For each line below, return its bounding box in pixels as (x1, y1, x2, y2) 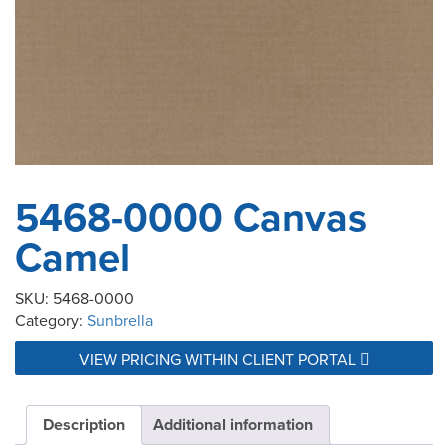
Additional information (153, 413, 313, 437)
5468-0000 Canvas (15, 188, 367, 247)
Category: (15, 309, 87, 332)
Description (43, 413, 125, 437)
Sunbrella (87, 309, 153, 332)
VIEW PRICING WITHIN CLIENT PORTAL (78, 348, 360, 371)
